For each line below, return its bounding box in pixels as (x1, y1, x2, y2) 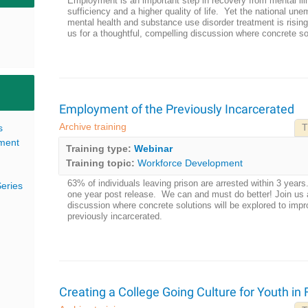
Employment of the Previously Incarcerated (58, 102, 294, 116)
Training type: (65, 143, 131, 154)
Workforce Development (137, 157, 243, 168)
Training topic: (65, 157, 135, 168)
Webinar (133, 143, 173, 154)
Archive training (58, 121, 126, 132)
